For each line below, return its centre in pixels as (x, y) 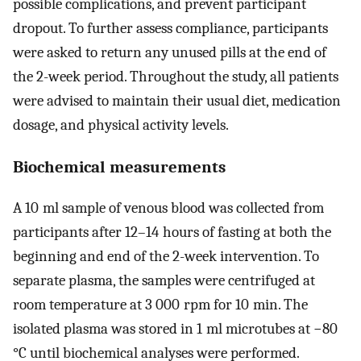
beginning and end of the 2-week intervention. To (166, 256)
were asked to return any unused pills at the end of (170, 53)
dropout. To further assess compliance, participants (170, 29)
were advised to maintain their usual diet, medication (177, 101)
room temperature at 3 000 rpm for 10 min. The (160, 304)
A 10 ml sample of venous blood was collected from (168, 207)
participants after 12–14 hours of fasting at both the (172, 232)
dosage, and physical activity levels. (121, 125)
